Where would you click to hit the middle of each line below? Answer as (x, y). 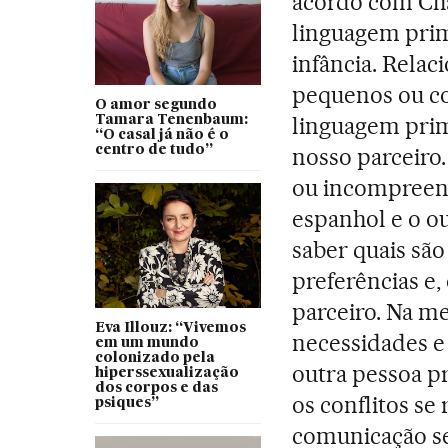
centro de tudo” (153, 149)
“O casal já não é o (161, 134)
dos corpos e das (156, 387)
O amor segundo (155, 104)
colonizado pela (154, 357)
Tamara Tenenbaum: (171, 119)
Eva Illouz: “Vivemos (170, 327)
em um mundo (146, 342)
